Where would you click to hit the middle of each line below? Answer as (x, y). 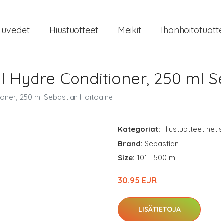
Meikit (129, 30)
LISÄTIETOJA (159, 209)
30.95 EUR (137, 180)
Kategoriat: (139, 129)
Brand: (131, 143)
